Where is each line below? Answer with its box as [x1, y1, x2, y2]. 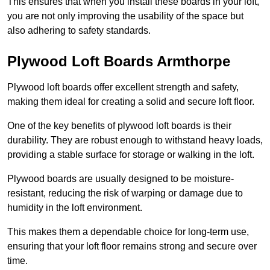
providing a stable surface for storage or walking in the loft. [7, 149, 254, 160]
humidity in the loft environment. [7, 202, 142, 213]
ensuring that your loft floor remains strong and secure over [7, 241, 257, 252]
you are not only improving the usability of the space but [7, 11, 243, 22]
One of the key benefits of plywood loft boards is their [7, 121, 231, 131]
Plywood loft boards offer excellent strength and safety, [7, 82, 239, 93]
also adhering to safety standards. [7, 25, 151, 36]
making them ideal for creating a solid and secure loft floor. [7, 96, 254, 107]
